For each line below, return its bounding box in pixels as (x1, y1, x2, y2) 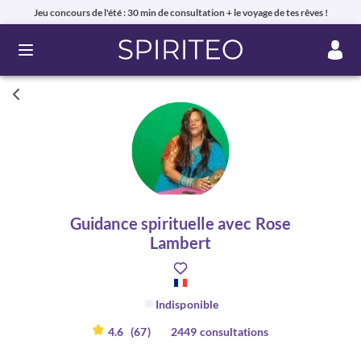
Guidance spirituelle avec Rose (69, 214, 292, 233)
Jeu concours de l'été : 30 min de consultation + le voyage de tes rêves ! (33, 6, 328, 19)
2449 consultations (170, 325, 269, 338)
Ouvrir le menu (24, 49, 108, 65)
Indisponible (155, 297, 219, 311)
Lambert (149, 233, 212, 252)
